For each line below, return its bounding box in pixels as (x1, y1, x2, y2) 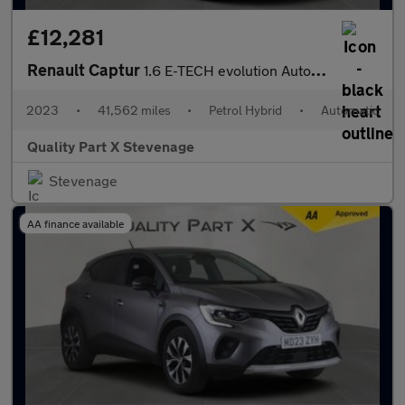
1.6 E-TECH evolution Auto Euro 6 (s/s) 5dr (144, 61, 311, 79)
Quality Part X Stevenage (27, 137, 194, 155)
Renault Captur (27, 60, 144, 80)
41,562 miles (97, 102, 171, 118)
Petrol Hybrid (209, 102, 283, 118)
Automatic (320, 102, 379, 118)
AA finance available (27, 217, 124, 230)
